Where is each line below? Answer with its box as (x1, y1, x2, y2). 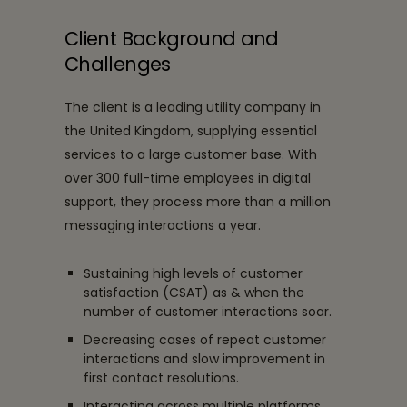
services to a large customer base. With (65, 144, 317, 164)
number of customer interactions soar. (83, 302, 332, 321)
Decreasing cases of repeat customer (83, 330, 326, 349)
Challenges (65, 50, 171, 77)
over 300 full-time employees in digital (65, 168, 311, 187)
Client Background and (65, 25, 279, 52)
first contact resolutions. (83, 368, 239, 387)
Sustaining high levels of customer (83, 263, 303, 283)
